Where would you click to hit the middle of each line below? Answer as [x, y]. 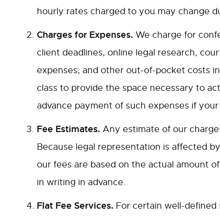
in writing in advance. [81, 182]
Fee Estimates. [69, 129]
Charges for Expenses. [85, 35]
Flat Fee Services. [76, 206]
